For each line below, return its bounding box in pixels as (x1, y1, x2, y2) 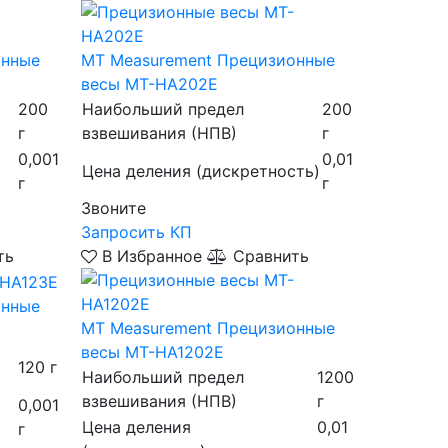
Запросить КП (80, 222, 192, 242)
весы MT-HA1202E (80, 342, 224, 362)
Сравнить (227, 246, 309, 266)
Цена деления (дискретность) (81, 161, 320, 181)
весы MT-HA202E (80, 74, 218, 94)
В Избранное (96, 246, 207, 266)
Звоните (80, 198, 146, 218)
